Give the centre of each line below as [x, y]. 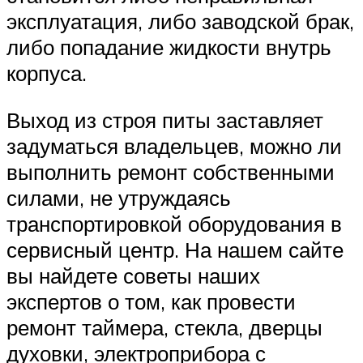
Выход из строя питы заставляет [165, 120]
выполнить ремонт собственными [171, 171]
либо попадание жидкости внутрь [169, 47]
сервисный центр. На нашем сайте [175, 249]
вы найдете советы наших [133, 275]
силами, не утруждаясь [119, 197]
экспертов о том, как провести [151, 301]
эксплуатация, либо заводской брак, [180, 21]
